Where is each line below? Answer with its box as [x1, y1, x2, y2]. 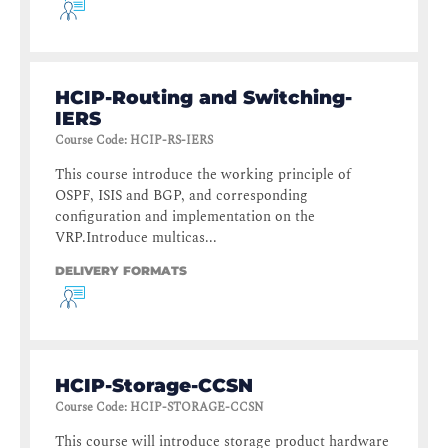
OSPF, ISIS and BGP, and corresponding [55, 185, 308, 207]
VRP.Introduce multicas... [55, 227, 217, 249]
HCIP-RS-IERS [130, 131, 213, 151]
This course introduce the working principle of [55, 164, 351, 186]
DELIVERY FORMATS [55, 263, 187, 279]
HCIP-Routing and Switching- [55, 86, 352, 110]
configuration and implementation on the [55, 206, 315, 228]
